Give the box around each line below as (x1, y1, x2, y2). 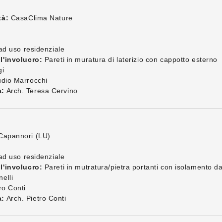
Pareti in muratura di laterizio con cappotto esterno (42, 55, 218, 63)
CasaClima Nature (8, 14, 73, 22)
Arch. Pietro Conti (4, 194, 66, 202)
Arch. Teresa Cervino (4, 87, 78, 95)
